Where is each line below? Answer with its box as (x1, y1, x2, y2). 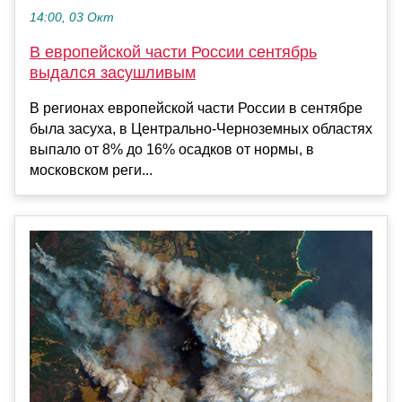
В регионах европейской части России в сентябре (30, 100, 363, 117)
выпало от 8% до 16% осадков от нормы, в (30, 142, 314, 158)
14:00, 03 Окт (30, 11, 114, 25)
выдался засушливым (30, 64, 196, 83)
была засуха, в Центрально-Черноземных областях (30, 121, 372, 137)
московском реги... (30, 162, 153, 179)
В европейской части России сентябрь (30, 43, 317, 62)
